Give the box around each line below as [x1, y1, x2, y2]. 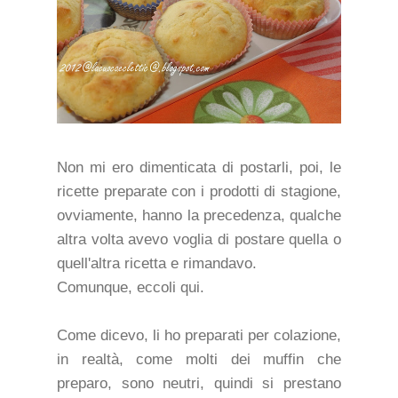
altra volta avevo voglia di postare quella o [57, 230, 341, 248]
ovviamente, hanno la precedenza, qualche [57, 206, 341, 224]
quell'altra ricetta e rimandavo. [57, 254, 257, 272]
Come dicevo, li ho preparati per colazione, [57, 326, 341, 344]
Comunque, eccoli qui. [57, 278, 204, 296]
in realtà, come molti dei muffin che [57, 350, 341, 368]
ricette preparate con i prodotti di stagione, [57, 182, 341, 200]
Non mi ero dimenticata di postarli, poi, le [57, 158, 341, 176]
